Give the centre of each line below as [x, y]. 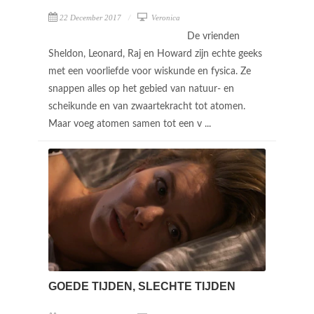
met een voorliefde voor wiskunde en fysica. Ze [150, 71]
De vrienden [213, 36]
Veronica [165, 18]
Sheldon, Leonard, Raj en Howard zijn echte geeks [155, 54]
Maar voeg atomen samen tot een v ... [131, 124]
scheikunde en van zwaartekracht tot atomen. [147, 107]
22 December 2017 [90, 18]
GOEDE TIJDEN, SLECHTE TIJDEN [142, 286]
